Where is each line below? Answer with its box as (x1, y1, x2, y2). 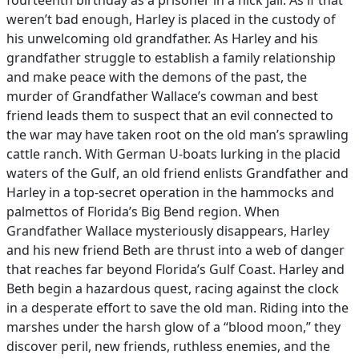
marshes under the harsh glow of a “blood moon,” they (6, 318, 341, 336)
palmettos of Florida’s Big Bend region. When (6, 203, 280, 220)
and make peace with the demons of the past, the (6, 68, 307, 86)
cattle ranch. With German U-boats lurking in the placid (6, 145, 341, 163)
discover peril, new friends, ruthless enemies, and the (6, 337, 330, 355)
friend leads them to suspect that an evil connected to (6, 107, 333, 124)
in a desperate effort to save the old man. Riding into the (6, 299, 349, 317)
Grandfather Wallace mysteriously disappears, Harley (6, 222, 329, 240)
